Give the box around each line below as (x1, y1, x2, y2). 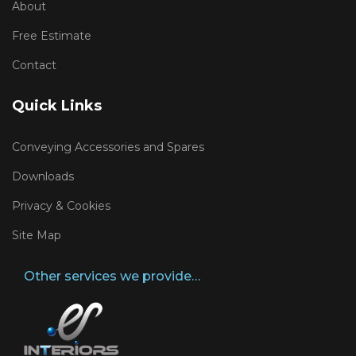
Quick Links (12, 97, 102, 115)
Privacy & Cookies (12, 199, 110, 214)
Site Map (12, 228, 61, 243)
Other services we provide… (24, 269, 200, 284)
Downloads (12, 169, 74, 184)
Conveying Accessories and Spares (12, 140, 204, 155)
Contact (12, 58, 56, 73)
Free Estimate (12, 29, 91, 44)
